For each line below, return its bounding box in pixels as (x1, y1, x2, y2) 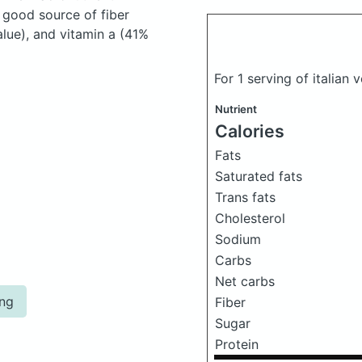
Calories (215, 120, 284, 141)
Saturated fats (215, 168, 302, 184)
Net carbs (215, 273, 275, 289)
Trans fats (215, 189, 276, 205)
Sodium (215, 231, 261, 247)
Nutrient (215, 103, 257, 116)
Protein (215, 336, 259, 352)
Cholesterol (215, 210, 285, 226)
